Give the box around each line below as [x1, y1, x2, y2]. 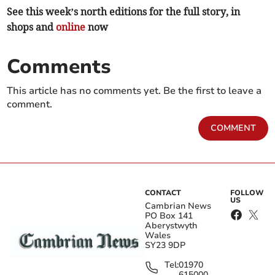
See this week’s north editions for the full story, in [7, 6, 241, 18]
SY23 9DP [145, 239, 185, 252]
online [56, 21, 86, 34]
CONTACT [145, 188, 181, 198]
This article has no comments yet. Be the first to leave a [7, 84, 262, 98]
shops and [7, 21, 56, 34]
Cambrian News [145, 200, 211, 212]
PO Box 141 [145, 210, 193, 222]
